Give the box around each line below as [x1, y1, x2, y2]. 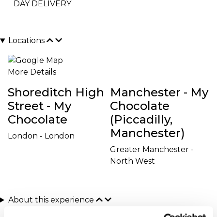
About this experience [8, 195, 94, 205]
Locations [8, 36, 45, 46]
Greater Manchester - [109, 145, 194, 155]
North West [109, 156, 155, 166]
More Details [8, 67, 56, 77]
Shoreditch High [8, 85, 104, 100]
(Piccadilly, [109, 112, 172, 127]
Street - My [8, 99, 71, 113]
